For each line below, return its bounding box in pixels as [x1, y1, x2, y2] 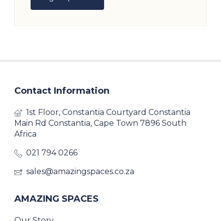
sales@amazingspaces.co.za [26, 167, 134, 177]
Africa [14, 129, 37, 139]
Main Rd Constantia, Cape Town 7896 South [14, 118, 186, 128]
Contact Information [14, 85, 110, 97]
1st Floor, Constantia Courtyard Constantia [26, 108, 190, 117]
